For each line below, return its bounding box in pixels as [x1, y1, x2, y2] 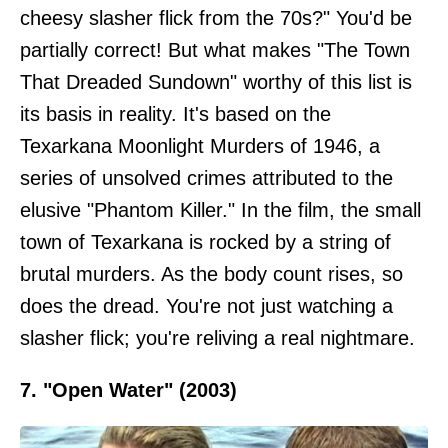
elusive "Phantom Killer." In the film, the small [20, 198, 421, 221]
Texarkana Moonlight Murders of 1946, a [20, 134, 380, 157]
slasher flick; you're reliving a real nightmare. [20, 326, 415, 349]
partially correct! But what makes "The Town [20, 38, 410, 61]
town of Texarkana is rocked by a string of [20, 230, 391, 253]
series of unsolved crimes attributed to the [20, 166, 393, 189]
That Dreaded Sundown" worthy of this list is [20, 70, 412, 93]
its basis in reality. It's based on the [20, 102, 331, 125]
